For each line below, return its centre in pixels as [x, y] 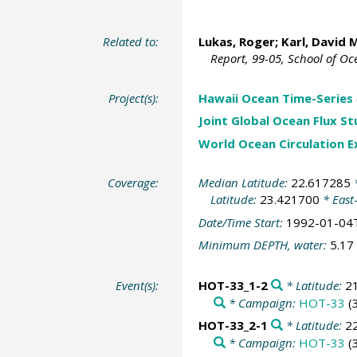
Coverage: [133, 183]
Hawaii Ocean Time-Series [275, 98]
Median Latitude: [244, 183]
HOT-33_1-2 [233, 285]
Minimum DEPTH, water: [264, 245]
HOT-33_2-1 [233, 326]
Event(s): [137, 285]
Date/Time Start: [242, 222]
